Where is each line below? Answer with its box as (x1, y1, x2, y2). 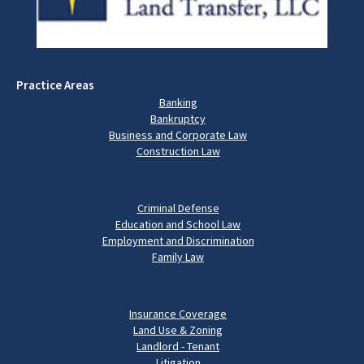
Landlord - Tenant (136, 339, 219, 354)
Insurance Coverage (129, 306, 227, 322)
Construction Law (136, 144, 220, 159)
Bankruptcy (150, 111, 206, 127)
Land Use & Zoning (133, 323, 223, 338)
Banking (158, 95, 197, 110)
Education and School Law (115, 217, 240, 232)
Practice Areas (16, 77, 94, 93)
